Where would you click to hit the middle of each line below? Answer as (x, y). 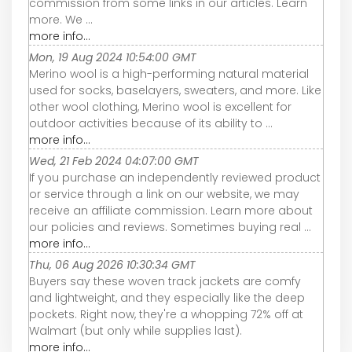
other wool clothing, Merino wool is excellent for (160, 107)
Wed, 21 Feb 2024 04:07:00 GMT (114, 161)
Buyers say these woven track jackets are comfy (165, 282)
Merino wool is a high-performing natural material (169, 74)
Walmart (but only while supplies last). (136, 331)
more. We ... (61, 20)
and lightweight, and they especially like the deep (167, 298)
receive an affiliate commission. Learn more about (171, 211)
